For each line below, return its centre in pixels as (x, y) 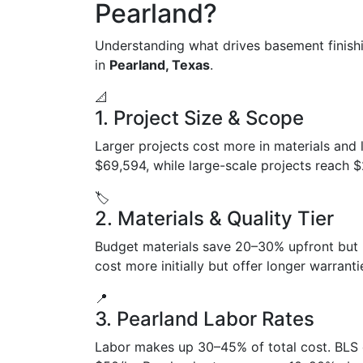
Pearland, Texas (160, 64)
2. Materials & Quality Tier (214, 218)
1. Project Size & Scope (199, 117)
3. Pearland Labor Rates (205, 318)
